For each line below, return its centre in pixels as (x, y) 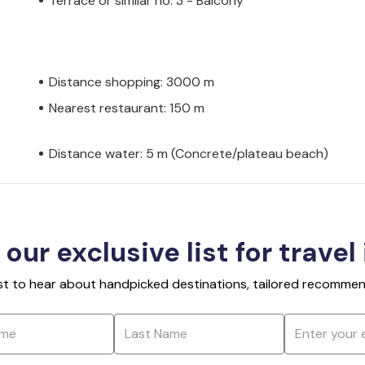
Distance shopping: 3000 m (132, 81)
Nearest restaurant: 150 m (127, 108)
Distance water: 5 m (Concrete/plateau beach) (189, 153)
